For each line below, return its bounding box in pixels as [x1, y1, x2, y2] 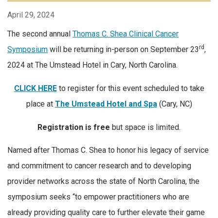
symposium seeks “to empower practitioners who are [7, 192, 189, 202]
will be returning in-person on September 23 [48, 45, 199, 54]
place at [26, 99, 55, 109]
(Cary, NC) [157, 99, 192, 109]
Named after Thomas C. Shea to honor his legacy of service [7, 145, 209, 155]
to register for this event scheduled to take [56, 83, 204, 93]
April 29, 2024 [7, 10, 54, 20]
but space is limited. [110, 122, 181, 132]
